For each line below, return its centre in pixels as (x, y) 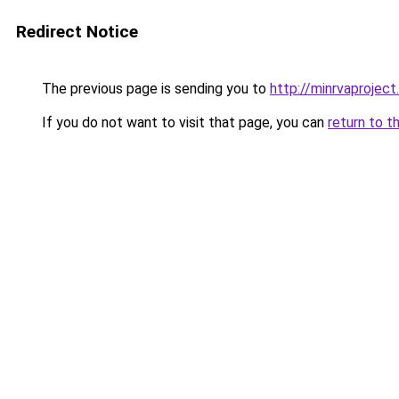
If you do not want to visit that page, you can (183, 122)
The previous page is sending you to (154, 89)
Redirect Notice (77, 32)
